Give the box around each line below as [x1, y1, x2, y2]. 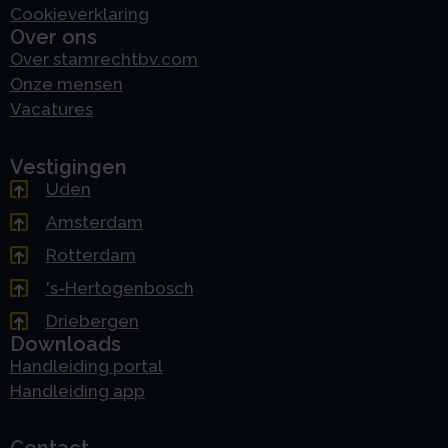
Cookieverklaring [10, 4, 149, 25]
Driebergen [45, 310, 139, 331]
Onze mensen [10, 74, 123, 95]
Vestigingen [10, 154, 127, 179]
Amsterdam [45, 211, 143, 232]
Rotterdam [45, 244, 136, 265]
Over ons [10, 25, 97, 50]
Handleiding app [10, 380, 145, 401]
